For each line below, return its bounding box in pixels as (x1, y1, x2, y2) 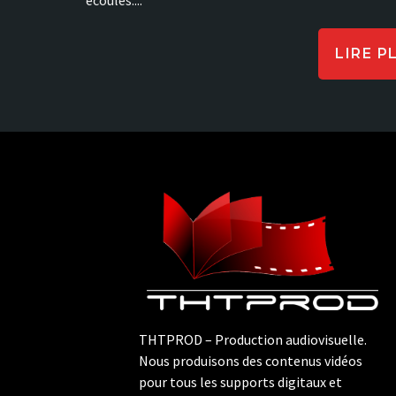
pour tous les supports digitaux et (139, 373, 342, 392)
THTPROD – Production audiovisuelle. (139, 331, 367, 349)
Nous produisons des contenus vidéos (139, 352, 362, 370)
